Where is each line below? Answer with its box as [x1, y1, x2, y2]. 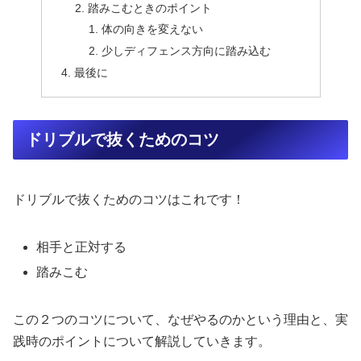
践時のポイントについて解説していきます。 [13, 334, 271, 348]
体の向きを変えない [102, 23, 204, 36]
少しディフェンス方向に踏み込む [102, 44, 272, 58]
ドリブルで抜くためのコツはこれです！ [13, 193, 245, 207]
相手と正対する [36, 240, 127, 255]
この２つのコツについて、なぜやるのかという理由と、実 [13, 312, 348, 326]
